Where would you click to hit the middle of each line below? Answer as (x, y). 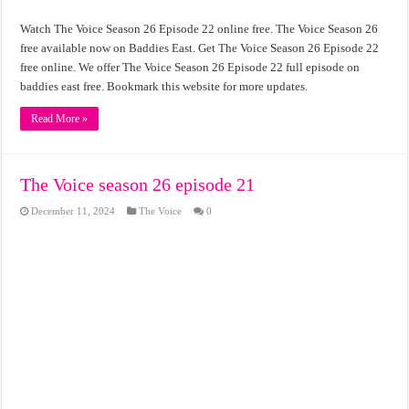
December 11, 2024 (73, 210)
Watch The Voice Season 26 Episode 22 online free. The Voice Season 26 (199, 28)
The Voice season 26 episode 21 (138, 184)
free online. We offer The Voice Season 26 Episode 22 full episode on (190, 67)
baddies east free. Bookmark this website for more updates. (164, 86)
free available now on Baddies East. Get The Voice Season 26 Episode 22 (200, 47)
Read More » (60, 118)
